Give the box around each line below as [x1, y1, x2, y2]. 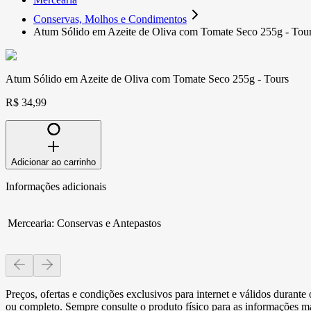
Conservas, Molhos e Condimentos [33, 12, 187, 25]
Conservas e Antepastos [57, 217, 161, 229]
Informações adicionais [6, 180, 106, 192]
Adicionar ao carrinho [11, 156, 96, 167]
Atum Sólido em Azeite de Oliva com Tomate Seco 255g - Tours [6, 72, 289, 85]
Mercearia [8, 217, 51, 229]
